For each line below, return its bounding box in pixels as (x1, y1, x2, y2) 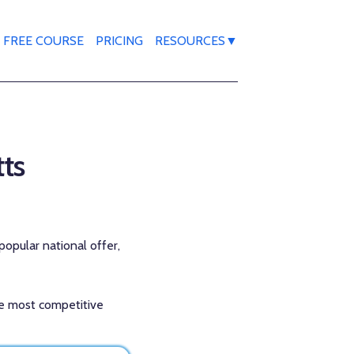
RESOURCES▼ (155, 32, 238, 48)
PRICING (96, 32, 143, 48)
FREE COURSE (3, 32, 84, 48)
